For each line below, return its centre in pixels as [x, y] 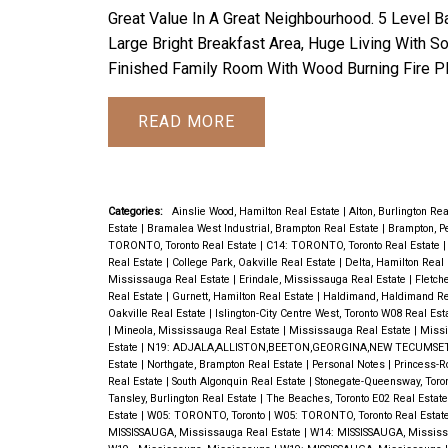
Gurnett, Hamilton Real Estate [244, 297]
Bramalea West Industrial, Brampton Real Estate [264, 229]
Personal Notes [349, 365]
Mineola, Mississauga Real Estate [198, 331]
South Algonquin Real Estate [240, 382]
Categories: [135, 212]
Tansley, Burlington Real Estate [183, 399]
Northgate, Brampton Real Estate [226, 365]
